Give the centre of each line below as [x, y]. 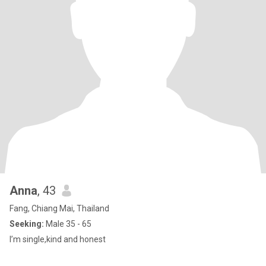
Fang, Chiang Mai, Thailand [59, 208]
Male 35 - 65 [68, 224]
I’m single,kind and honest [58, 239]
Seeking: [27, 224]
